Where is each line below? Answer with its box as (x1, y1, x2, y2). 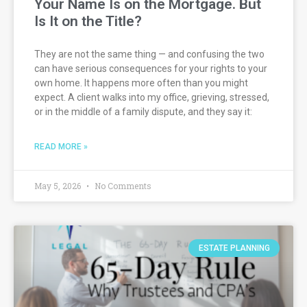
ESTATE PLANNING (198, 243, 270, 253)
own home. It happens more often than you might (34, 77, 248, 88)
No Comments (93, 180, 151, 191)
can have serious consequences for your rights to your (34, 62, 267, 74)
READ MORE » (34, 141, 88, 151)
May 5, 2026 (34, 180, 83, 191)
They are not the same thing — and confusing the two (34, 48, 265, 60)
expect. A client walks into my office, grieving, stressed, (34, 91, 269, 103)
